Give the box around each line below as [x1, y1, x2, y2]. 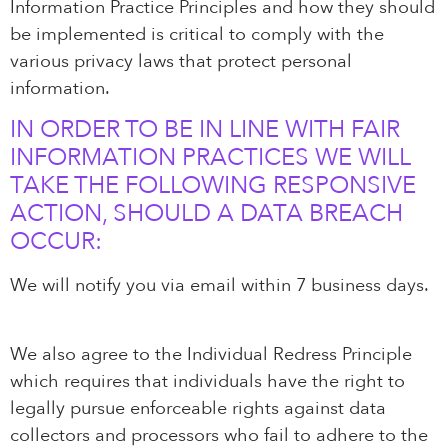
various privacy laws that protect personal [10, 48, 352, 74]
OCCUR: [10, 225, 102, 259]
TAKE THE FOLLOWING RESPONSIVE [10, 169, 416, 203]
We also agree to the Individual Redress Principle [10, 341, 412, 367]
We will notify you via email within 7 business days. [10, 273, 429, 299]
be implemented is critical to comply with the [10, 21, 384, 47]
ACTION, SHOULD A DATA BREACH [10, 197, 403, 231]
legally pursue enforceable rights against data [10, 395, 386, 421]
